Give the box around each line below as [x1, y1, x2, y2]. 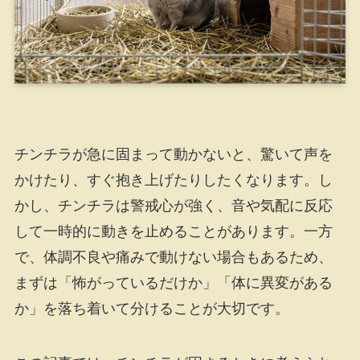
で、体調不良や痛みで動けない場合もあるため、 [14, 248, 333, 265]
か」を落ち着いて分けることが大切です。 [14, 300, 289, 317]
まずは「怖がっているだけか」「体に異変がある [14, 274, 333, 291]
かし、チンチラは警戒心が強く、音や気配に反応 [14, 197, 333, 214]
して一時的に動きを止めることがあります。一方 [14, 223, 333, 239]
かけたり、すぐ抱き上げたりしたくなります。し [14, 171, 333, 188]
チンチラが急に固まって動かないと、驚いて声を [14, 145, 333, 162]
